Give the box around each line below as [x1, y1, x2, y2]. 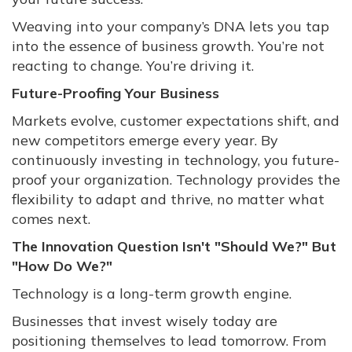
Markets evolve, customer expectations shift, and [12, 112, 339, 130]
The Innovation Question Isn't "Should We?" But [12, 237, 336, 256]
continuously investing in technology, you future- [12, 151, 339, 170]
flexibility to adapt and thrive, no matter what [12, 190, 324, 209]
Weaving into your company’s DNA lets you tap [12, 17, 329, 36]
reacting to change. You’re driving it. [12, 57, 254, 75]
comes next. [12, 210, 90, 229]
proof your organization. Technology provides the [12, 170, 340, 189]
